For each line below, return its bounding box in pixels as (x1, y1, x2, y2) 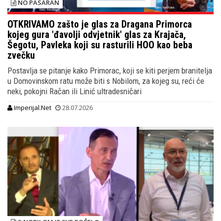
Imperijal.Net (12, 103, 51, 112)
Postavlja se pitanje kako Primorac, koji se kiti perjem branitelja (7, 65, 212, 75)
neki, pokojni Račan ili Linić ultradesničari (7, 86, 142, 96)
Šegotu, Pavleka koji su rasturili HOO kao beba (7, 39, 192, 51)
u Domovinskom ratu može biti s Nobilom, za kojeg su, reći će (7, 75, 204, 86)
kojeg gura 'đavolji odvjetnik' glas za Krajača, (7, 29, 186, 40)
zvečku (7, 49, 35, 61)
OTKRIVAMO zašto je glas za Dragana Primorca (7, 18, 192, 30)
